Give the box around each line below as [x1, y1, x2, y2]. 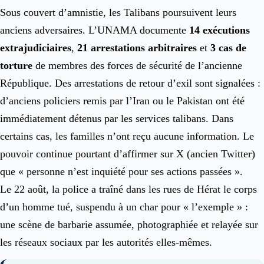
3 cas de [210, 41, 246, 54]
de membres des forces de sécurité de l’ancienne [32, 59, 242, 71]
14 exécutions [189, 24, 250, 36]
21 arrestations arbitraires [77, 41, 197, 54]
